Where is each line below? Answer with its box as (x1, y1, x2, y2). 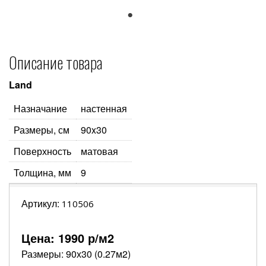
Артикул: (21, 197, 62, 210)
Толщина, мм (14, 166, 71, 179)
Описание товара (9, 50, 103, 74)
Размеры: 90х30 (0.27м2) (21, 247, 131, 261)
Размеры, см (14, 123, 69, 137)
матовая (81, 144, 118, 158)
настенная (81, 102, 127, 115)
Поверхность (14, 144, 71, 158)
